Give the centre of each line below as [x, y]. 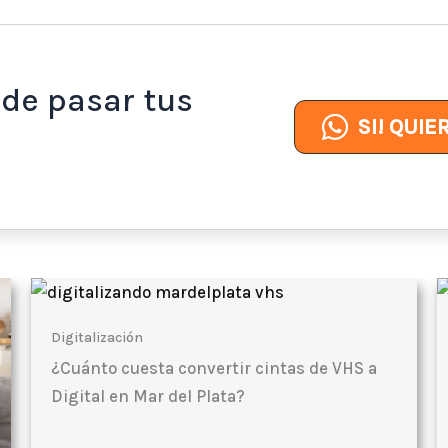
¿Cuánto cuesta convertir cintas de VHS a [213, 368]
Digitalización [96, 338]
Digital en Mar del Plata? [147, 396]
